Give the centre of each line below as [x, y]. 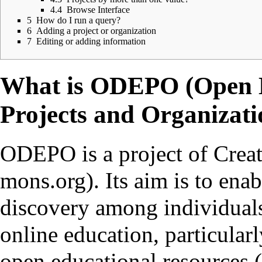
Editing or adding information [91, 41]
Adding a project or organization [96, 30]
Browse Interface [98, 9]
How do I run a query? [78, 20]
